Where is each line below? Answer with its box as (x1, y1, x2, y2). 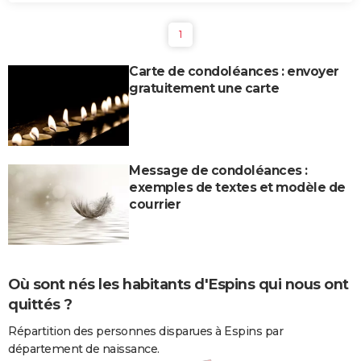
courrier (129, 197, 180, 213)
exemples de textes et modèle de (129, 180, 346, 196)
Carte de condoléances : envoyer (129, 64, 339, 80)
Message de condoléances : (129, 163, 308, 179)
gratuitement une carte (129, 81, 279, 97)
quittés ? (8, 296, 73, 314)
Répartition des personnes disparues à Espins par (8, 323, 283, 338)
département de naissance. (8, 341, 160, 356)
